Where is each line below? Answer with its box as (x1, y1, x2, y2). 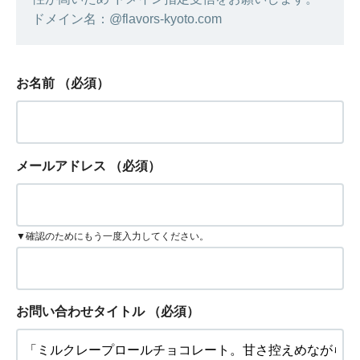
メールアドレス (16, 159, 106, 174)
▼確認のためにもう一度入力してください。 (16, 230, 209, 242)
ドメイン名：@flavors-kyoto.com (32, 12, 222, 27)
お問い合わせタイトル (16, 305, 145, 319)
